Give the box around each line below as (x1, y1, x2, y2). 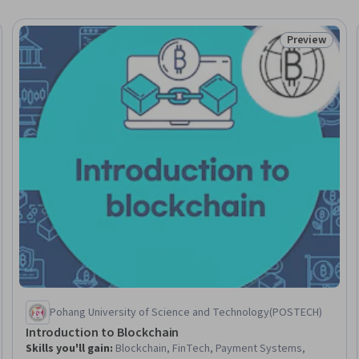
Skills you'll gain (25, 340, 110, 357)
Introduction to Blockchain (25, 323, 179, 341)
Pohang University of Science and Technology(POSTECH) (49, 304, 322, 321)
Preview (286, 32, 327, 48)
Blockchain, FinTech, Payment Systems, (115, 340, 305, 357)
